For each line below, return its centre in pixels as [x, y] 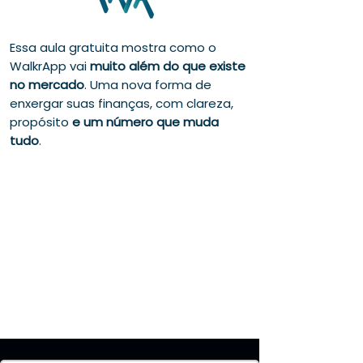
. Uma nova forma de [148, 85]
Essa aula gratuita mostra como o [113, 47]
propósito [41, 122]
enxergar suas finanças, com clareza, [122, 103]
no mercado [47, 85]
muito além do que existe [168, 66]
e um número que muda [145, 122]
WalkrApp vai [50, 66]
